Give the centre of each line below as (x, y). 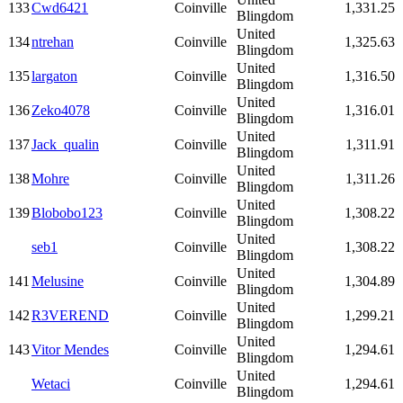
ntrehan (53, 42)
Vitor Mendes (70, 350)
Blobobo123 (67, 213)
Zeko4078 (61, 111)
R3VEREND (70, 316)
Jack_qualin (65, 145)
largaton (54, 76)
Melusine (58, 282)
